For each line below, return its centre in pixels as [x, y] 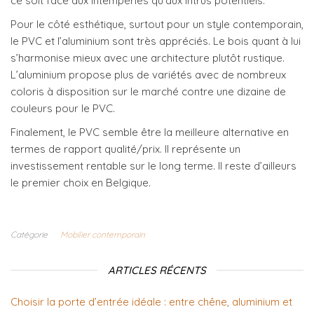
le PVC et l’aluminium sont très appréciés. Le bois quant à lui [156, 41]
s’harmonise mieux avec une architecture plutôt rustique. [148, 58]
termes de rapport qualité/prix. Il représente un [125, 149]
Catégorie [29, 235]
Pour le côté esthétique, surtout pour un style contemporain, [157, 25]
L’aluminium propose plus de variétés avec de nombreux [148, 75]
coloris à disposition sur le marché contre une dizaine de [148, 92]
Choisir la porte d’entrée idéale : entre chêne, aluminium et [151, 302]
